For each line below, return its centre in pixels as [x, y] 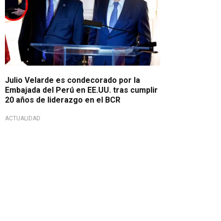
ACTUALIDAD [23, 118]
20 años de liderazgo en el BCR [63, 100]
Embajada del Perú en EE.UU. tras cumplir [81, 90]
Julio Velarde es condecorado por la [73, 80]
